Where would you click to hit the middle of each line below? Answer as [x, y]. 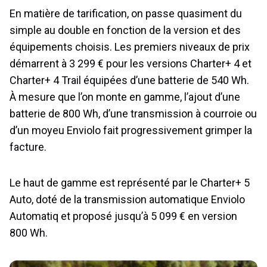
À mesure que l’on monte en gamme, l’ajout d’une [125, 97]
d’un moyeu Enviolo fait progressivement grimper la [131, 131]
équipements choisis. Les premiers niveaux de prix [130, 47]
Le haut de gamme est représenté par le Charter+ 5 [130, 183]
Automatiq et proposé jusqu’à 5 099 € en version [123, 216]
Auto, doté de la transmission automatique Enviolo [127, 200]
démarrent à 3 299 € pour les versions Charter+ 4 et [131, 64]
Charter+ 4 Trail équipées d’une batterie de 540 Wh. [129, 80]
